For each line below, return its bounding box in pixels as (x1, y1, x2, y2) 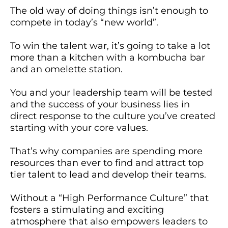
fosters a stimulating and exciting (10, 204, 164, 216)
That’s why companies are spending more (10, 146, 203, 157)
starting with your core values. (10, 122, 148, 134)
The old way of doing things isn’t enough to (10, 5, 208, 17)
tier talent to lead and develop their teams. (10, 169, 206, 181)
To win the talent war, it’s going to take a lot (10, 40, 210, 52)
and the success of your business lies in (10, 99, 190, 110)
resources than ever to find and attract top (10, 157, 204, 169)
